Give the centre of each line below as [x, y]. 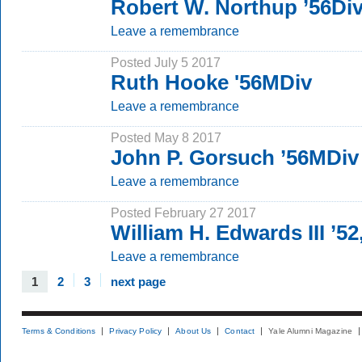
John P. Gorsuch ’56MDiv [235, 158]
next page [138, 282]
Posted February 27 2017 [183, 213]
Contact [240, 331]
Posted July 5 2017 [166, 62]
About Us [194, 331]
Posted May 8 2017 [166, 137]
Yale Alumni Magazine [310, 331]
